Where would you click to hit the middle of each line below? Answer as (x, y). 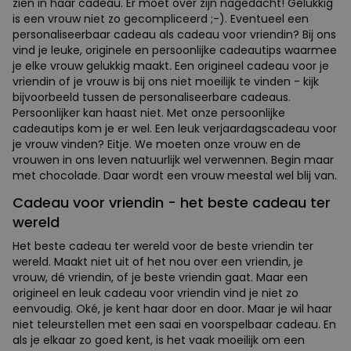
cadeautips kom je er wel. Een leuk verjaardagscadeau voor (175, 128)
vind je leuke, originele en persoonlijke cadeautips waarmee (175, 50)
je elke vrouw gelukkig (71, 65)
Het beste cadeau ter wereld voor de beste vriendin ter (163, 246)
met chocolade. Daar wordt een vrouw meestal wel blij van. (175, 175)
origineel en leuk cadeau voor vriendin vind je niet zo (156, 293)
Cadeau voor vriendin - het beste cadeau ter (172, 202)
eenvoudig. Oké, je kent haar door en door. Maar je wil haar (172, 308)
